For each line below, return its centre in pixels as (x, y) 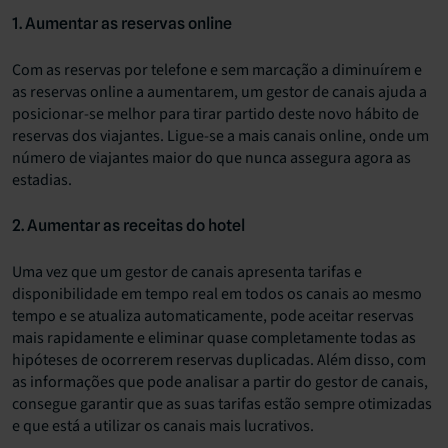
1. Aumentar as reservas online (122, 23)
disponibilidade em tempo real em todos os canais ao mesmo (217, 293)
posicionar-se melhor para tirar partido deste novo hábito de (215, 113)
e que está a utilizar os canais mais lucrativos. (163, 425)
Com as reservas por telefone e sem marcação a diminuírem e (217, 69)
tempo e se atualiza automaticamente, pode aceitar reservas (213, 315)
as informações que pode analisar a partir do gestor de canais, (220, 381)
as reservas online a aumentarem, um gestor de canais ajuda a (219, 91)
